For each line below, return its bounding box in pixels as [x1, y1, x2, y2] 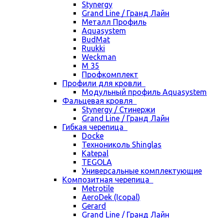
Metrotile [82, 184, 114, 193]
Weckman [82, 53, 116, 61]
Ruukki [82, 44, 105, 53]
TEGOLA [82, 158, 112, 166]
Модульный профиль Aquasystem [82, 88, 207, 96]
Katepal [82, 149, 109, 158]
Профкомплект [82, 70, 138, 79]
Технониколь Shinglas [82, 140, 162, 149]
